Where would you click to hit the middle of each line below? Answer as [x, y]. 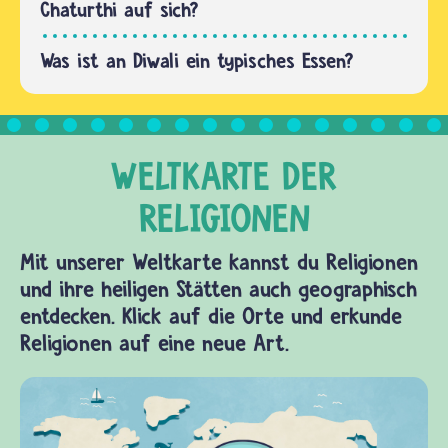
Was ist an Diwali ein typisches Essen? [197, 61]
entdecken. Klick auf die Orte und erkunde [211, 316]
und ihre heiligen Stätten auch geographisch [218, 289]
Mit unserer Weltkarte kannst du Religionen [219, 262]
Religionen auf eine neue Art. [154, 343]
